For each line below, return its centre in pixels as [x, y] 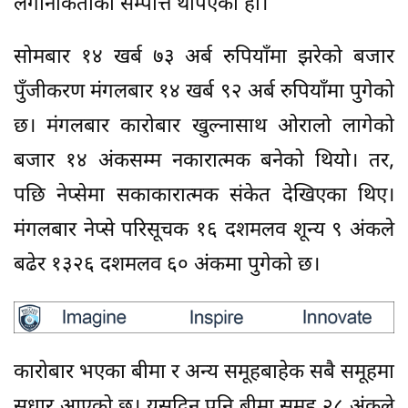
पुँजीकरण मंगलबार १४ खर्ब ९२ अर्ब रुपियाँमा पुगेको [204, 92]
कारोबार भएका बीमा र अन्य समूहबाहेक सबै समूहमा [204, 372]
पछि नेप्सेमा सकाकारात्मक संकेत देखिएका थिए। [204, 196]
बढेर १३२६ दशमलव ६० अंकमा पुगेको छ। [167, 265]
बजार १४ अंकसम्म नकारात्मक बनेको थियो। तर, [204, 161]
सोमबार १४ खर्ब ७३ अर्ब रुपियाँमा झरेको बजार [204, 57]
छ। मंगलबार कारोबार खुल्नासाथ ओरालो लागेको [204, 127]
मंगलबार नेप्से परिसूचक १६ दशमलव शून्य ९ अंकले [204, 230]
